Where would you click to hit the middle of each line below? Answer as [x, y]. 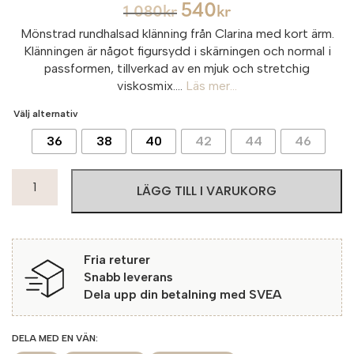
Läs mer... [211, 85]
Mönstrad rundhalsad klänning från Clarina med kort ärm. [177, 33]
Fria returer [117, 259]
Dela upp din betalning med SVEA [183, 294]
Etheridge [40, 211]
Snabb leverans [128, 277]
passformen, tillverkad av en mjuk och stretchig [177, 68]
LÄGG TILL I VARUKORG [207, 190]
